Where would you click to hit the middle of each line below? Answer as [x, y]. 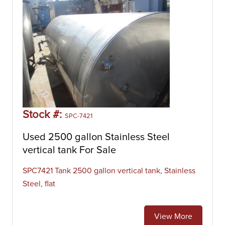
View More [173, 216]
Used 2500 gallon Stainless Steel [96, 137]
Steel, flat [39, 184]
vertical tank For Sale [69, 150]
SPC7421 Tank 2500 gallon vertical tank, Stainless [109, 171]
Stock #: [44, 115]
